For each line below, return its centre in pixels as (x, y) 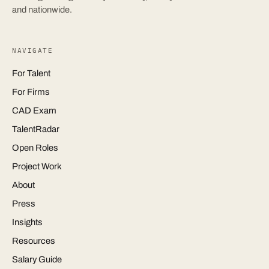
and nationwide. (42, 10)
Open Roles (35, 148)
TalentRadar (36, 129)
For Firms (31, 92)
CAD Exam (34, 111)
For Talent (31, 74)
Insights (27, 222)
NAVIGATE (33, 51)
